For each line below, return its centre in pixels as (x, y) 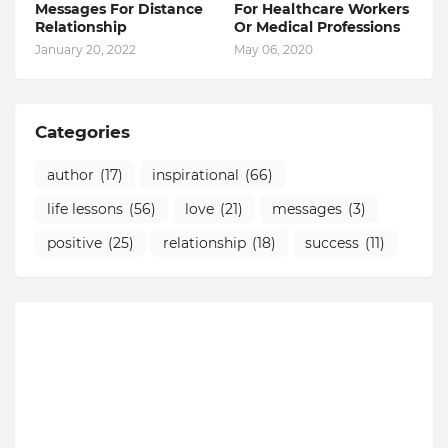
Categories (82, 132)
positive (74, 242)
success (332, 242)
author (70, 174)
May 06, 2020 (273, 49)
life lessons (85, 208)
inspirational (195, 174)
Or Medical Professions (317, 27)
